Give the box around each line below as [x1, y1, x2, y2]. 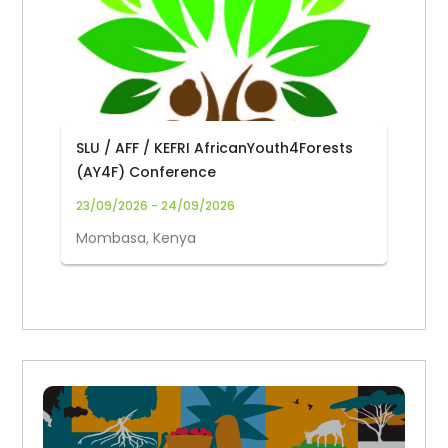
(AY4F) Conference [76, 162, 217, 182]
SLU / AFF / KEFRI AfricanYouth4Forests [76, 138, 354, 158]
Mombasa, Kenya [76, 228, 197, 248]
